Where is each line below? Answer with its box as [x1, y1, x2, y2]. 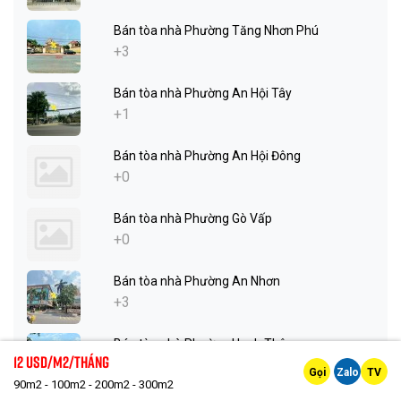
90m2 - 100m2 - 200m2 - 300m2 [13, 378, 174, 391]
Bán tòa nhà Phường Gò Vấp [114, 211, 272, 226]
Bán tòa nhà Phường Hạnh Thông [114, 337, 301, 352]
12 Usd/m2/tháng [13, 352, 109, 371]
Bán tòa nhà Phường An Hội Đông [114, 149, 301, 164]
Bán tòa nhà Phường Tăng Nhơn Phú [114, 23, 319, 38]
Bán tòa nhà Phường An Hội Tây [114, 86, 292, 101]
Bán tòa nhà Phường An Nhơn [114, 274, 280, 289]
